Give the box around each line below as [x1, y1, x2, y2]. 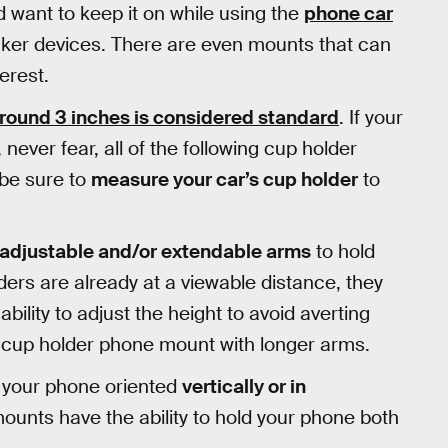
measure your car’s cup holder [91, 166, 358, 192]
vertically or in [182, 374, 306, 400]
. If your [339, 104, 403, 130]
